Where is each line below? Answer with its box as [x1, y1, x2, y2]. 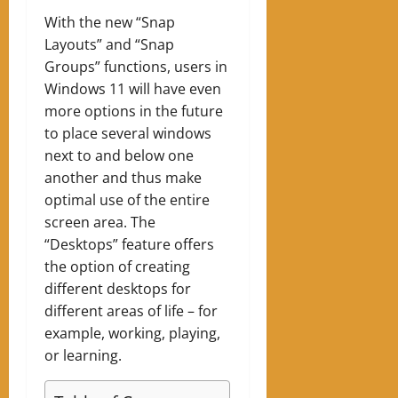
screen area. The [44, 211, 155, 232]
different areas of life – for [44, 300, 218, 321]
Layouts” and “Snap [44, 34, 174, 54]
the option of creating [44, 256, 190, 276]
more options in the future [44, 100, 223, 121]
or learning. [44, 345, 122, 365]
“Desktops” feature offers [44, 234, 214, 254]
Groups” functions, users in [44, 56, 227, 76]
